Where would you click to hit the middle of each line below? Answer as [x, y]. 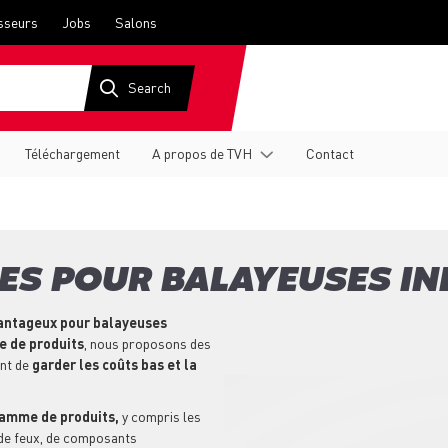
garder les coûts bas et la [114, 364]
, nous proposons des [147, 343]
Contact [330, 153]
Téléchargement [72, 153]
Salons [136, 22]
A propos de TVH [202, 153]
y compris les [161, 416]
